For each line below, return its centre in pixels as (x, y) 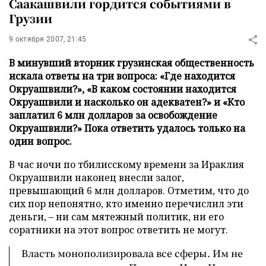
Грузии (31, 18)
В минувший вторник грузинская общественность (132, 63)
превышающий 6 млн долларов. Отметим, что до (129, 191)
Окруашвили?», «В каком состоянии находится (123, 89)
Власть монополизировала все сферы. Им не (132, 253)
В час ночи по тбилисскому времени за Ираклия (126, 164)
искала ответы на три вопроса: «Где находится (122, 76)
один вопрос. (40, 141)
